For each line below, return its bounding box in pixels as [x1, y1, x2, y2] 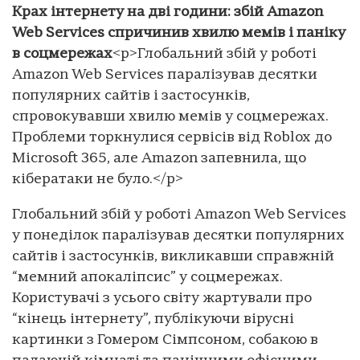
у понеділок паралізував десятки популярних [12, 227, 345, 243]
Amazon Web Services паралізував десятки [12, 67, 317, 83]
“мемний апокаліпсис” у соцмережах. [12, 269, 283, 285]
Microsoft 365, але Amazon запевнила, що [12, 150, 306, 166]
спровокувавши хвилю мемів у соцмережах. [12, 108, 329, 125]
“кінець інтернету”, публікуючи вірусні [12, 311, 294, 327]
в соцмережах [12, 46, 112, 62]
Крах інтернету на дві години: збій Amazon [12, 4, 323, 20]
